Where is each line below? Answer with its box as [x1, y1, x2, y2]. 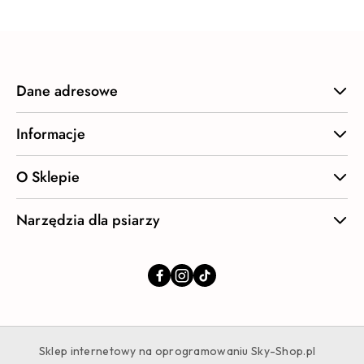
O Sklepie [16, 166, 80, 188]
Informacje [16, 123, 85, 145]
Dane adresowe [16, 80, 118, 102]
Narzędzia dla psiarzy [16, 209, 160, 231]
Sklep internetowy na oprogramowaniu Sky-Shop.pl [38, 343, 316, 358]
